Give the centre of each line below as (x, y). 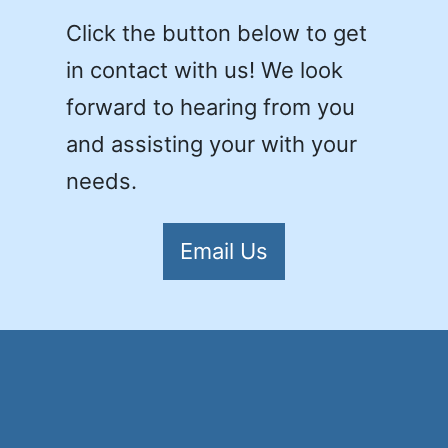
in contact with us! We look (204, 69)
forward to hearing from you (210, 106)
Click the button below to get (216, 32)
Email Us (224, 250)
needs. (101, 180)
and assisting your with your (211, 143)
